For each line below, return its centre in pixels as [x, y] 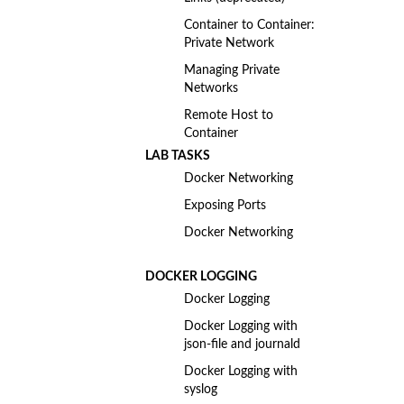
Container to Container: [249, 24]
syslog [200, 390]
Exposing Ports [225, 205]
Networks [211, 87]
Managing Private [231, 69]
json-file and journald [242, 344]
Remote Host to [228, 115]
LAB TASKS [177, 155]
